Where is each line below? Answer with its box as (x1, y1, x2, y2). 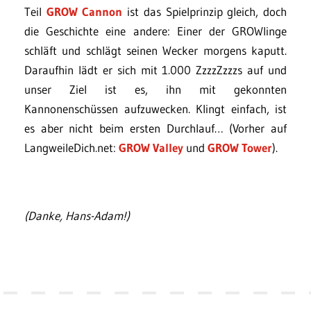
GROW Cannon (46, 3, 123, 19)
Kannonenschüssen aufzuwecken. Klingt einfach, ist (24, 101, 287, 116)
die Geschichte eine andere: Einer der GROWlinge (24, 23, 287, 38)
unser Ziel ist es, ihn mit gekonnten (24, 81, 287, 96)
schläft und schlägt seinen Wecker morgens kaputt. (24, 42, 287, 58)
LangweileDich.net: (24, 140, 119, 155)
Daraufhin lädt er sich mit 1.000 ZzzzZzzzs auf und (24, 62, 287, 77)
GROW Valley (119, 140, 183, 155)
